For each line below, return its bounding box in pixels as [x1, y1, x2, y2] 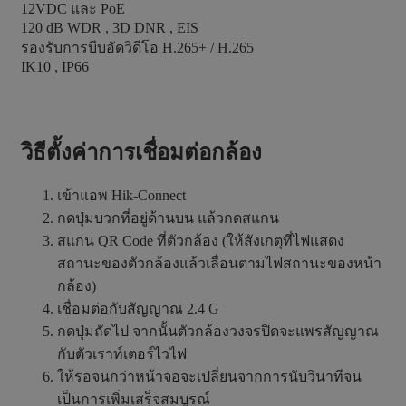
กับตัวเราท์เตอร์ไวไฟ [57, 345, 187, 362]
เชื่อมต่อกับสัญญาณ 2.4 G [57, 300, 219, 316]
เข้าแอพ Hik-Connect [57, 187, 186, 203]
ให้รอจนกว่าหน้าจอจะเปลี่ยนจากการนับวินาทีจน [57, 368, 362, 384]
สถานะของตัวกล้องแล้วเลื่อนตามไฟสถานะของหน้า [57, 255, 382, 271]
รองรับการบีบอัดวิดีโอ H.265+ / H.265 [21, 39, 254, 55]
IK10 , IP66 [21, 58, 89, 74]
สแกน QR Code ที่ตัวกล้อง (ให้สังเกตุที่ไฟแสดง [57, 232, 344, 248]
